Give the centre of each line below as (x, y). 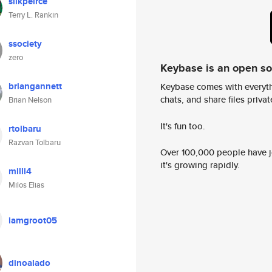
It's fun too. (183, 126)
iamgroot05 (33, 220)
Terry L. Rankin (33, 15)
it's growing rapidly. (200, 165)
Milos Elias (26, 185)
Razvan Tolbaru (35, 142)
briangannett (35, 86)
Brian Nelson (30, 100)
